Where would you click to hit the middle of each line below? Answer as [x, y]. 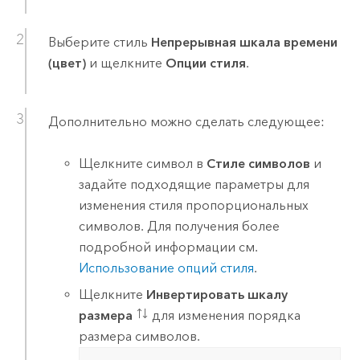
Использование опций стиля [167, 268]
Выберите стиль [99, 42]
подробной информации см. [169, 247]
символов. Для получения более [180, 227]
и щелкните [125, 63]
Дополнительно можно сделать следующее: [186, 121]
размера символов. [140, 336]
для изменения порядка [225, 315]
